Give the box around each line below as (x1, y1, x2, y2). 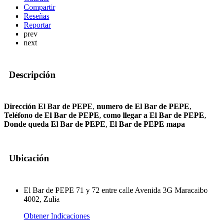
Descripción (9, 69, 56, 80)
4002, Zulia (24, 194, 60, 203)
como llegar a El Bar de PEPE (103, 111, 204, 120)
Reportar (24, 21, 51, 29)
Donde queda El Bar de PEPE (4, 120, 106, 129)
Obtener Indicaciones (24, 211, 90, 220)
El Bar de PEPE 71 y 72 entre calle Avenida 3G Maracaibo (24, 185, 208, 194)
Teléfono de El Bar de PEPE (4, 111, 99, 120)
